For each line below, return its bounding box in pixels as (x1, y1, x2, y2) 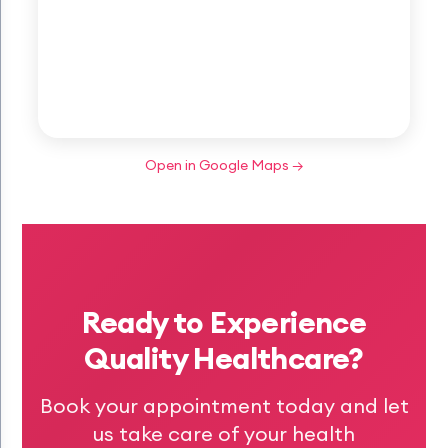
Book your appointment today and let (39, 393, 409, 418)
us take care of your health (93, 421, 355, 446)
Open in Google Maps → (144, 156, 304, 174)
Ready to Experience (81, 303, 367, 341)
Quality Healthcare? (84, 339, 364, 377)
